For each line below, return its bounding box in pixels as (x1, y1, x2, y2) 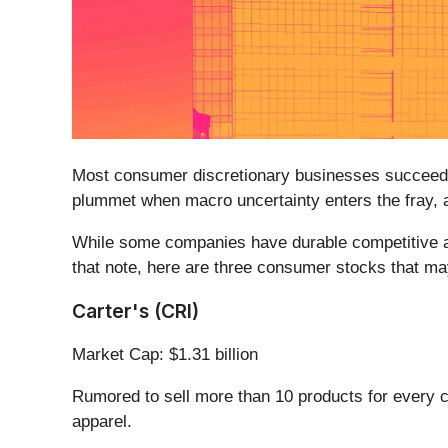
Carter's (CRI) (72, 299, 199, 324)
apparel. (72, 412, 132, 432)
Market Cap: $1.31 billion (72, 345, 258, 365)
